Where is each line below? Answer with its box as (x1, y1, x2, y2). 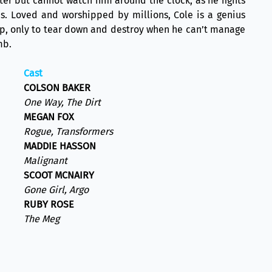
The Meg (24, 213, 60, 225)
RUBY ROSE (24, 199, 75, 210)
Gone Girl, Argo (24, 184, 89, 195)
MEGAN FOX (24, 111, 75, 123)
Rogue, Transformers (24, 126, 114, 137)
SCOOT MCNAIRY (24, 169, 95, 181)
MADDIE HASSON (24, 140, 97, 152)
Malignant (24, 155, 68, 166)
